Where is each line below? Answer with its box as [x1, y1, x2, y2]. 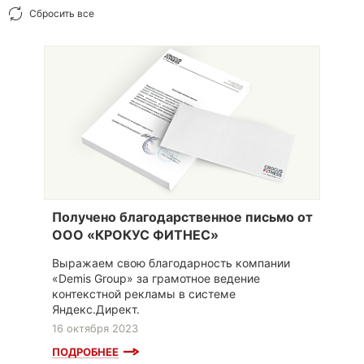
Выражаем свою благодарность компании [52, 255, 290, 270]
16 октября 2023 [52, 321, 138, 335]
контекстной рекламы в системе [52, 286, 236, 301]
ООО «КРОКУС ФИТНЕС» [52, 226, 219, 243]
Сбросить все [29, 7, 94, 19]
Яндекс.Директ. [52, 301, 140, 316]
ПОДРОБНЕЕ [52, 344, 119, 358]
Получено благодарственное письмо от [52, 208, 313, 225]
